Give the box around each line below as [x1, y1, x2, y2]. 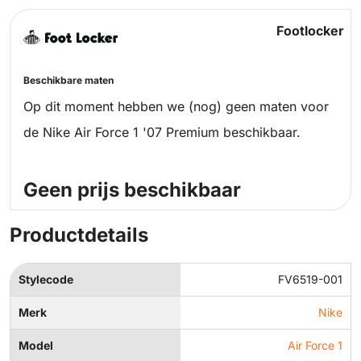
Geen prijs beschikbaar [23, 178, 241, 202]
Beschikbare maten [23, 74, 114, 87]
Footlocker [276, 23, 344, 39]
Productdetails [10, 223, 148, 247]
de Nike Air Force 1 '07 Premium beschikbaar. [23, 124, 301, 141]
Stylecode [19, 272, 73, 287]
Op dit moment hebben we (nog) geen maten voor [23, 98, 329, 115]
